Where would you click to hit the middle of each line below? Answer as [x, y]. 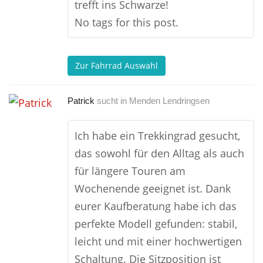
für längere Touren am [130, 171]
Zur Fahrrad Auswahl [117, 66]
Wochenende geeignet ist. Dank [153, 188]
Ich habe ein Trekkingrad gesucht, [157, 136]
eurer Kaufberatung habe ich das [156, 206]
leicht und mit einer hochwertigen [158, 241]
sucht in [112, 101]
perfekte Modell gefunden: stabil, [156, 224]
